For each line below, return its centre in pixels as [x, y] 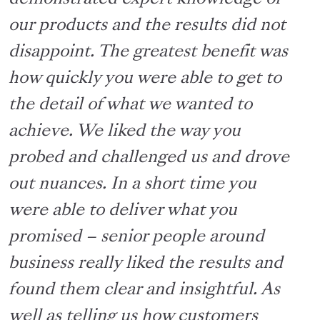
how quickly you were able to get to [145, 78]
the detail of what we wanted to [130, 105]
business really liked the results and [146, 263]
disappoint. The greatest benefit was [148, 52]
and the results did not [196, 25]
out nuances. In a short [99, 184]
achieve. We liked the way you [125, 131]
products [73, 25]
